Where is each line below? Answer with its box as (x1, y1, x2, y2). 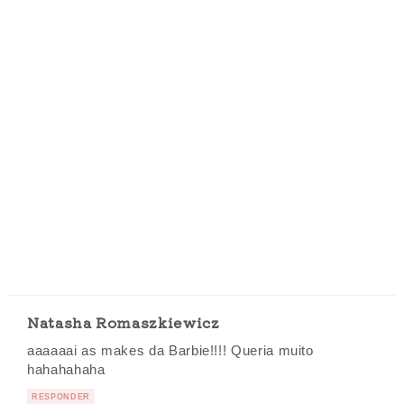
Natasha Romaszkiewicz (27, 310, 220, 333)
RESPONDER (32, 391, 90, 401)
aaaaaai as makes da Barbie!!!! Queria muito (27, 343, 314, 358)
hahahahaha (27, 362, 106, 377)
